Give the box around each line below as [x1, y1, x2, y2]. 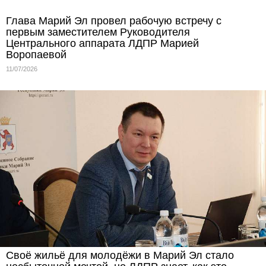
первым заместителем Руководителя [6, 26, 190, 39]
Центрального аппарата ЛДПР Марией [6, 37, 199, 50]
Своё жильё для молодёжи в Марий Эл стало [6, 249, 234, 261]
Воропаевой [6, 49, 66, 61]
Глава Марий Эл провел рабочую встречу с [6, 15, 221, 27]
